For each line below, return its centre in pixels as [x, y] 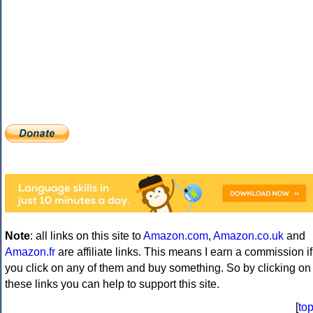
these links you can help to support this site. [112, 284]
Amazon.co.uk [248, 236]
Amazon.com [176, 236]
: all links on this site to [87, 236]
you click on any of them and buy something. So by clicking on [158, 268]
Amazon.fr [30, 252]
